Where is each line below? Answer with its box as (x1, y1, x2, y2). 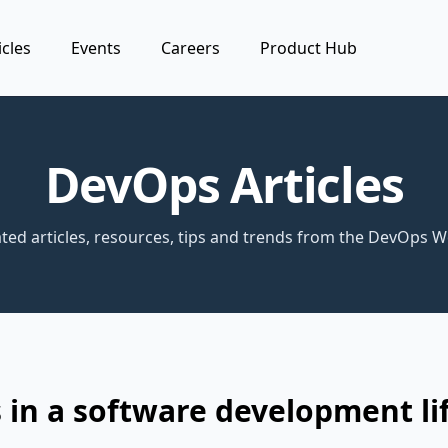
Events (71, 37, 122, 59)
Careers (161, 37, 221, 59)
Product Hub (260, 37, 358, 59)
